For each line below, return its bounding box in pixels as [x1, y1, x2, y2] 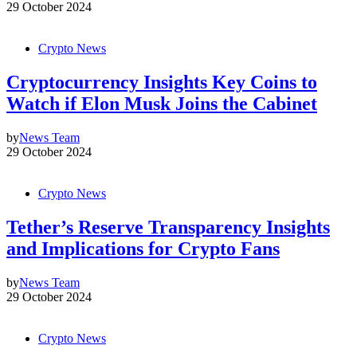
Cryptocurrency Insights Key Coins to [6, 72, 317, 93]
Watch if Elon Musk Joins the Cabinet [6, 93, 317, 115]
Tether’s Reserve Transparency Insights [6, 217, 330, 238]
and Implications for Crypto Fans [6, 238, 280, 260]
